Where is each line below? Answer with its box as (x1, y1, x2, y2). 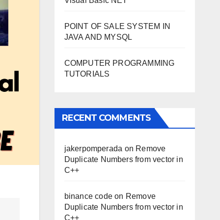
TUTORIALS (64, 70, 110, 78)
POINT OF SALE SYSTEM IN (64, 22, 171, 30)
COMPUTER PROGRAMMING (64, 59, 175, 67)
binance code (64, 192, 112, 200)
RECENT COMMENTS (61, 112, 151, 123)
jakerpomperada (64, 144, 123, 153)
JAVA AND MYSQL (64, 33, 133, 41)
